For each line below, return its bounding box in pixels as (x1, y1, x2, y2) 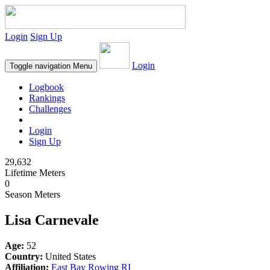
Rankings (29, 93, 65, 103)
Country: (5, 251, 43, 262)
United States (43, 251, 96, 262)
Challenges (29, 104, 71, 114)
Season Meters (5, 189, 60, 199)
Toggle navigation (10, 61, 71, 71)
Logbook (29, 82, 64, 92)
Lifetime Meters (5, 168, 65, 178)
